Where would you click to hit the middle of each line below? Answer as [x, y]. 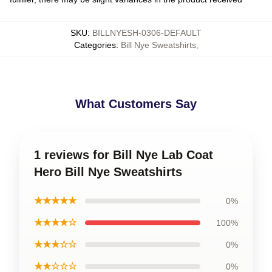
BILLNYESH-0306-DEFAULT [147, 33]
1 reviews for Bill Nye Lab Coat [124, 155]
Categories [95, 45]
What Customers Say [136, 104]
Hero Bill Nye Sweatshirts [108, 172]
